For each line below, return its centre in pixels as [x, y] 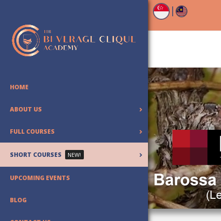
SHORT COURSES [36, 155]
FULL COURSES [32, 132]
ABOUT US [26, 110]
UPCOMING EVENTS [40, 178]
